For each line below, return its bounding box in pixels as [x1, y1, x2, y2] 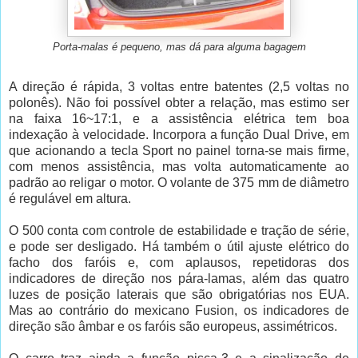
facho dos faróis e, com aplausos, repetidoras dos [9, 255, 349, 269]
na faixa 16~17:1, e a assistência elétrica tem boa [9, 111, 349, 125]
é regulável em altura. [9, 191, 131, 205]
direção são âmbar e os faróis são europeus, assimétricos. [9, 319, 337, 333]
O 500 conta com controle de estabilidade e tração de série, [9, 223, 349, 237]
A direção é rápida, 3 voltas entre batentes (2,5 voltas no [9, 79, 349, 93]
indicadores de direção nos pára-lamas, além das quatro [9, 271, 349, 285]
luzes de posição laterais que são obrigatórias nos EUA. [9, 287, 349, 301]
